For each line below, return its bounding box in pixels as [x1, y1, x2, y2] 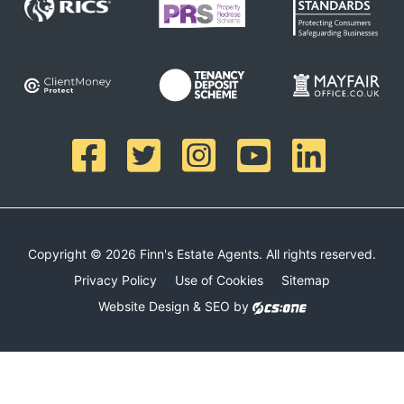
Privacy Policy [74, 272, 157, 289]
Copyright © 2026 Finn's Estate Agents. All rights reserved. [28, 246, 376, 262]
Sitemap [281, 272, 330, 289]
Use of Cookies [175, 272, 263, 289]
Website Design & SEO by [97, 298, 252, 315]
